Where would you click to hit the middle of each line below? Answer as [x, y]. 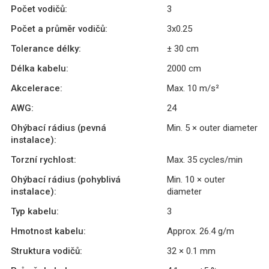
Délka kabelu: [40, 68]
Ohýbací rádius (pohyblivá [66, 179]
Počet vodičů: [39, 9]
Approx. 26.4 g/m [201, 231]
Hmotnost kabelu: [48, 231]
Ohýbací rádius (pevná [59, 128]
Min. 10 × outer [196, 179]
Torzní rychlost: [44, 159]
